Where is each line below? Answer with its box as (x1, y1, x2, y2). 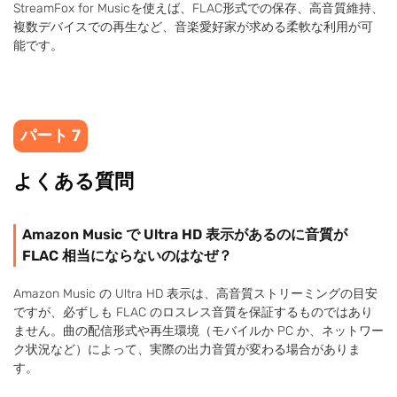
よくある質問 (13, 168, 134, 193)
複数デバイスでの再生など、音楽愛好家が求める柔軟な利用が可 (13, 19, 373, 35)
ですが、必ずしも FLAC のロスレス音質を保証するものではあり (13, 304, 373, 320)
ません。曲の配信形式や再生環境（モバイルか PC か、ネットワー (13, 323, 384, 339)
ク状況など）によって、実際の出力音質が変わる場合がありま (13, 341, 361, 357)
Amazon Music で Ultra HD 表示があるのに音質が (22, 225, 347, 243)
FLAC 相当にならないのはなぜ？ (22, 246, 232, 264)
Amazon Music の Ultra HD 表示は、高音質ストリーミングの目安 (13, 285, 378, 301)
